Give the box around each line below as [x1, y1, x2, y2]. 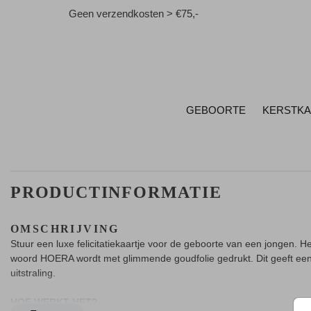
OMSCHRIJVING [10, 222, 119, 235]
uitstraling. [10, 267, 56, 278]
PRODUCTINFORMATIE [10, 183, 222, 201]
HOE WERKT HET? [10, 296, 98, 308]
